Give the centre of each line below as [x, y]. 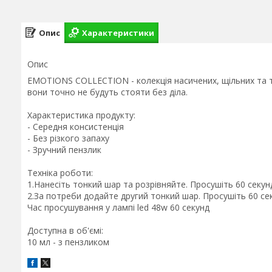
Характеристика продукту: [81, 115]
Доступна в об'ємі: [65, 230]
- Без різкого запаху [68, 138]
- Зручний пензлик [64, 150]
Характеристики [118, 32]
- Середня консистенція [76, 127]
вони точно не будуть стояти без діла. [107, 92]
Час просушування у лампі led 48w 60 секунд [118, 207]
